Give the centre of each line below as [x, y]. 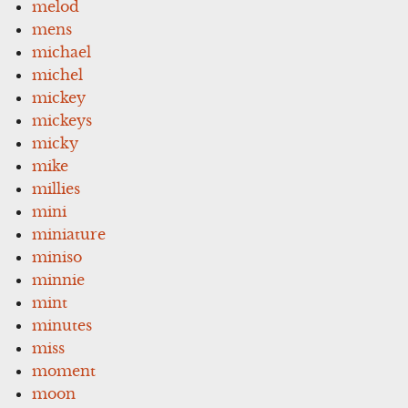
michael [62, 51]
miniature [69, 234]
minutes [62, 325]
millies [56, 188]
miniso [57, 256]
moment [64, 370]
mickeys [62, 120]
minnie [59, 279]
